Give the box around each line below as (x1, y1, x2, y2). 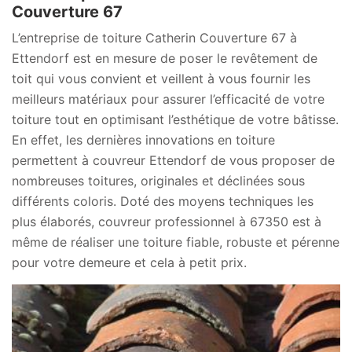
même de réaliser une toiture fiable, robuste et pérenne (12, 234, 339, 250)
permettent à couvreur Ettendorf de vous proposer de (12, 152, 335, 168)
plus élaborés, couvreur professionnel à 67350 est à (12, 214, 321, 229)
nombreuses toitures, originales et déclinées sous (12, 173, 305, 189)
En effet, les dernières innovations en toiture (12, 132, 275, 148)
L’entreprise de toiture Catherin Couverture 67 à (12, 30, 297, 46)
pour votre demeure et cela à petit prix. (12, 255, 247, 270)
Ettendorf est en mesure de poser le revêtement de (12, 50, 317, 66)
